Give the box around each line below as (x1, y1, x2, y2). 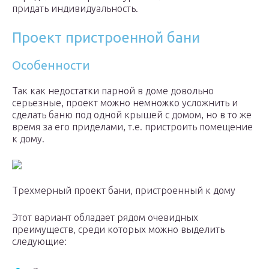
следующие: (12, 236, 67, 247)
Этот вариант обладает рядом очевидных (12, 212, 198, 223)
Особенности (12, 58, 90, 73)
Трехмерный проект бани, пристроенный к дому (12, 185, 235, 196)
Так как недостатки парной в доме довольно (12, 85, 214, 97)
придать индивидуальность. (12, 3, 138, 14)
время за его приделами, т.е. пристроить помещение (12, 121, 253, 133)
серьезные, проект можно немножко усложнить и (12, 97, 238, 109)
